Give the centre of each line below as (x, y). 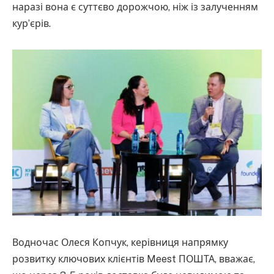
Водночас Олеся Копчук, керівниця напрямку (120, 243)
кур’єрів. (31, 23)
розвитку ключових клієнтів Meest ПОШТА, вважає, (134, 259)
